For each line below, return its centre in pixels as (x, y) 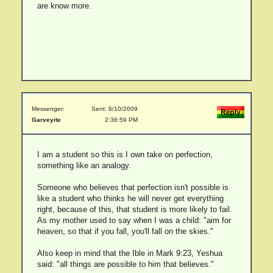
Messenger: (48, 109)
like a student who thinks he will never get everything (130, 198)
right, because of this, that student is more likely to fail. (134, 209)
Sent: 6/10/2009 (115, 109)
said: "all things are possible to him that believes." (125, 264)
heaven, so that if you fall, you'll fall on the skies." (125, 231)
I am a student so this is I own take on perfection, (125, 154)
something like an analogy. (84, 165)
